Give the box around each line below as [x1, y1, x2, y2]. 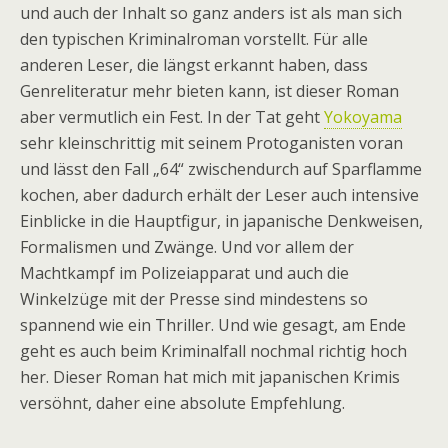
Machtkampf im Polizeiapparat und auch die [20, 262, 349, 284]
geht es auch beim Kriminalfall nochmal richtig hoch [20, 340, 407, 362]
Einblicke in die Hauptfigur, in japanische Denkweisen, [20, 210, 423, 232]
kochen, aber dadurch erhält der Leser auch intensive [20, 184, 419, 206]
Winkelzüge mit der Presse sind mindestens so [20, 288, 368, 310]
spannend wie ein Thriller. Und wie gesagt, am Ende [20, 314, 406, 336]
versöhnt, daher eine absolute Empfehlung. [20, 392, 345, 414]
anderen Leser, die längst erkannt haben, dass [20, 54, 368, 76]
